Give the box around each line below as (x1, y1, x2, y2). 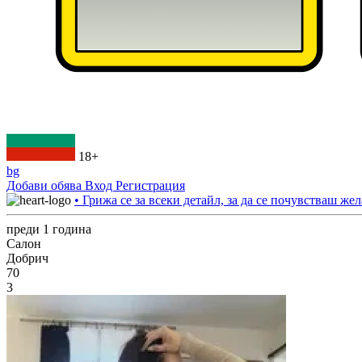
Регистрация (116, 179, 185, 192)
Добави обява (6, 179, 85, 192)
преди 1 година (6, 222, 91, 236)
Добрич (6, 251, 48, 265)
